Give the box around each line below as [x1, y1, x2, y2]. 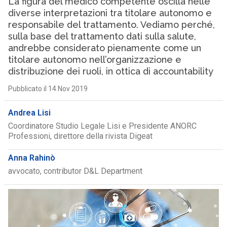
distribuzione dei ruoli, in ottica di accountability [8, 66, 213, 77]
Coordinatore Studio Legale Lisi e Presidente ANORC [8, 121, 197, 131]
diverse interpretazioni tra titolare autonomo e [8, 8, 212, 18]
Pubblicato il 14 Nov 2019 [8, 85, 88, 93]
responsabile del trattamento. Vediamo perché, [8, 19, 215, 30]
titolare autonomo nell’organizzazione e [8, 54, 181, 65]
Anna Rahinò [8, 153, 55, 163]
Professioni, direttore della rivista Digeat [8, 131, 153, 141]
